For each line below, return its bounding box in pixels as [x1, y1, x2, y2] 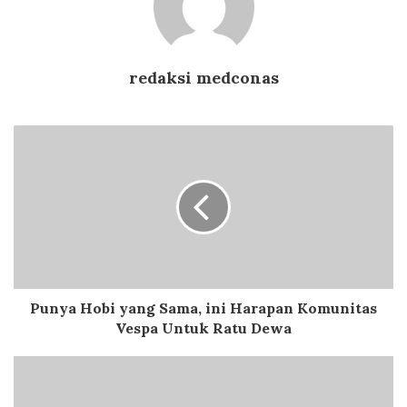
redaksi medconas [128, 66, 279, 88]
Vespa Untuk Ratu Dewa [115, 318, 292, 337]
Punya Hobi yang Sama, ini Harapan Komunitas [30, 298, 377, 317]
